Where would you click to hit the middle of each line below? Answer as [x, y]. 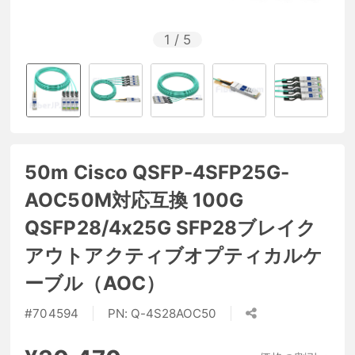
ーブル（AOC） [95, 283]
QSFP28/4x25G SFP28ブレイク [171, 227]
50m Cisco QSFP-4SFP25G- [157, 172]
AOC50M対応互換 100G [134, 200]
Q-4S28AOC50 [174, 314]
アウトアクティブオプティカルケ [174, 255]
